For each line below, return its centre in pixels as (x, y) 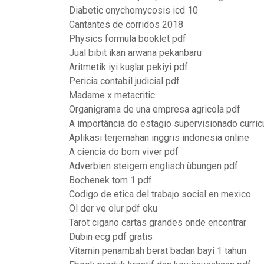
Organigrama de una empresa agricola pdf (155, 109)
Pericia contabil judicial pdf (124, 81)
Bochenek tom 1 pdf (110, 180)
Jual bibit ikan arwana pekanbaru (135, 53)
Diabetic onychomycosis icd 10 (133, 10)
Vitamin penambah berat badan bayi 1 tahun (158, 251)
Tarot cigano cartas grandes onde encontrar (158, 222)
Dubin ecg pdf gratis (111, 237)
